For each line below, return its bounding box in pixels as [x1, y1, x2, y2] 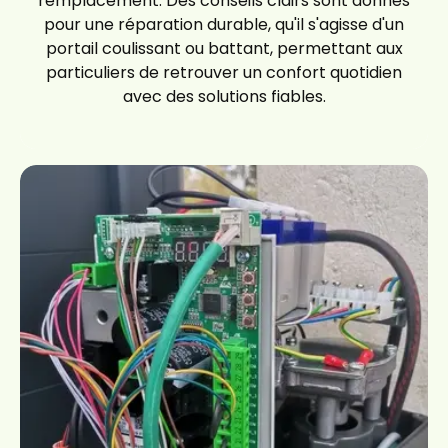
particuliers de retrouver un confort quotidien [46, 60, 402, 84]
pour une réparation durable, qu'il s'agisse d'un [44, 12, 404, 36]
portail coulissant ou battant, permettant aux [45, 36, 403, 60]
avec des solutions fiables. [122, 84, 326, 108]
